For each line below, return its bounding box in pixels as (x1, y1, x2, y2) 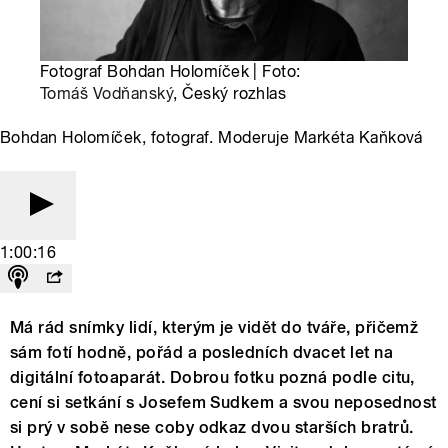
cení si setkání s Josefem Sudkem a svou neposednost (10, 393, 437, 413)
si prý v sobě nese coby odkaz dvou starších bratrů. (10, 418, 414, 438)
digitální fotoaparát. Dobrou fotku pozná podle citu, (10, 368, 415, 388)
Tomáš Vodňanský (40, 84, 174, 104)
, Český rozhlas (173, 84, 287, 104)
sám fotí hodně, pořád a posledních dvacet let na (10, 343, 394, 363)
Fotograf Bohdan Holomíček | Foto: (40, 62, 301, 82)
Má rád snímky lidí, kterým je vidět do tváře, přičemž (10, 318, 419, 338)
